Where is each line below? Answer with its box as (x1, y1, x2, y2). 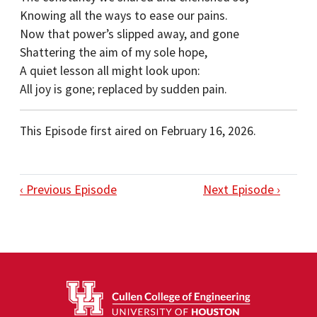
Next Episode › (203, 182, 280, 197)
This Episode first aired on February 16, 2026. (20, 123, 256, 139)
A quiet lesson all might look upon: (20, 63, 200, 79)
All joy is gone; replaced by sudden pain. (20, 81, 227, 97)
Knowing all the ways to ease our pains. (20, 8, 231, 23)
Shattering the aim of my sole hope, (20, 45, 207, 60)
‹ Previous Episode (20, 182, 117, 197)
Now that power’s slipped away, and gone (20, 26, 239, 42)
